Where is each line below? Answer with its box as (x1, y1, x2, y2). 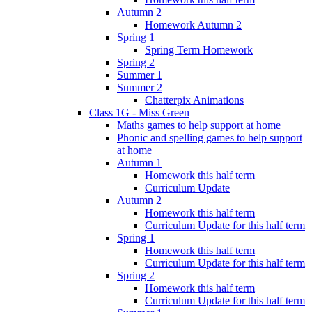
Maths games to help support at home (117, 118, 281, 131)
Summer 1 (117, 68, 162, 81)
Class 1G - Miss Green (89, 106, 189, 118)
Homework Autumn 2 (145, 18, 242, 31)
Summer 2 (117, 81, 162, 93)
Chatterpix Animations (145, 93, 244, 106)
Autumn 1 (117, 156, 162, 169)
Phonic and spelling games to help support (117, 131, 302, 143)
